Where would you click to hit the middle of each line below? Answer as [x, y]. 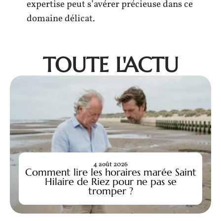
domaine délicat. [61, 18]
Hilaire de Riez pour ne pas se [110, 181]
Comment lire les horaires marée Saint [110, 172]
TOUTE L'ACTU [110, 65]
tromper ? [110, 191]
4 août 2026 [110, 164]
